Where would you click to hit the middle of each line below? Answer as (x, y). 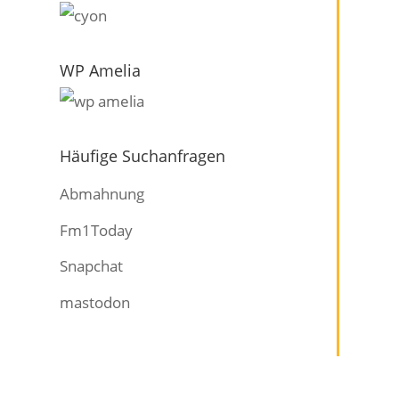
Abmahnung (102, 194)
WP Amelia (101, 70)
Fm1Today (97, 230)
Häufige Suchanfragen (143, 155)
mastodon (95, 302)
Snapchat (92, 266)
